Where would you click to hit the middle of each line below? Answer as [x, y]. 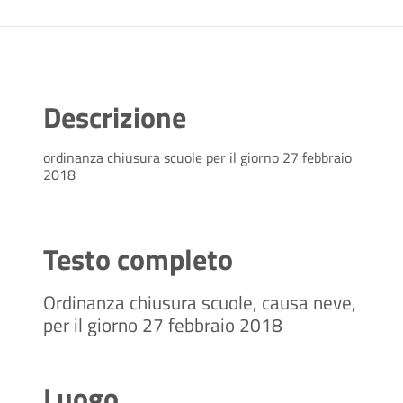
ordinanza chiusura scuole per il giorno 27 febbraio [197, 158]
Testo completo [138, 260]
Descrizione [115, 117]
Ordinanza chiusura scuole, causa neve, [200, 303]
